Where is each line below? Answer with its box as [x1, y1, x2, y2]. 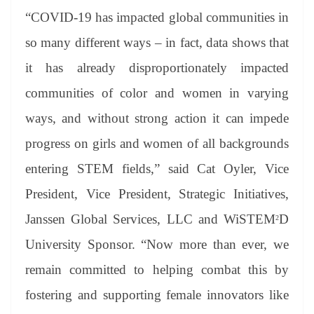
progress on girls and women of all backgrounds [25, 135, 289, 151]
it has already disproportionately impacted [25, 60, 289, 75]
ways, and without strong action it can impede [25, 110, 289, 125]
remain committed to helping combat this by [25, 261, 289, 277]
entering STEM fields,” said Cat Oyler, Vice [25, 161, 289, 176]
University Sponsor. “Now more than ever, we [25, 236, 289, 252]
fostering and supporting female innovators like [25, 287, 289, 302]
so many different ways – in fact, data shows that [25, 34, 289, 50]
